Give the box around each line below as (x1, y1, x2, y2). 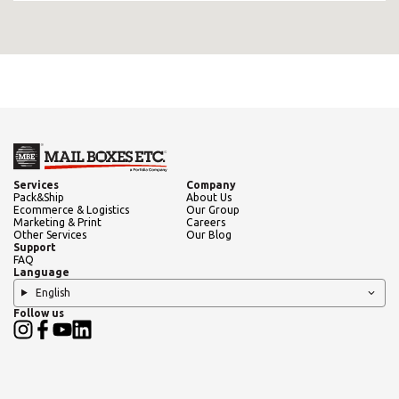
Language (13, 265, 69, 278)
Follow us (13, 306, 64, 319)
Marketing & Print (13, 216, 102, 228)
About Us (186, 191, 232, 203)
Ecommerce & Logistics (13, 203, 129, 216)
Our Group (186, 203, 240, 216)
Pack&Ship (13, 191, 64, 203)
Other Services (13, 228, 86, 240)
